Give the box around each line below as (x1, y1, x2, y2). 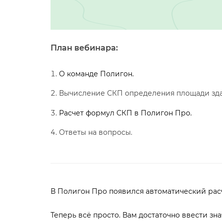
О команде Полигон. (58, 69, 134, 78)
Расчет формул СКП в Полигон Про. (58, 109, 192, 117)
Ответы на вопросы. (58, 128, 132, 137)
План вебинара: (51, 43, 118, 53)
